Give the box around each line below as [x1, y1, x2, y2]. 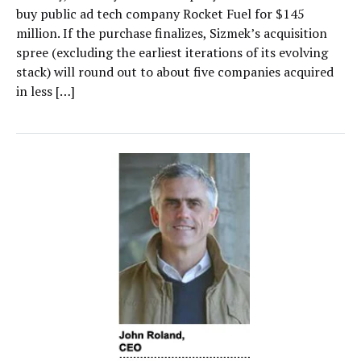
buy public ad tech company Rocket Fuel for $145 [16, 5, 305, 23]
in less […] [16, 82, 75, 100]
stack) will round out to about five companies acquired [16, 63, 334, 81]
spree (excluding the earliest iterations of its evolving [16, 44, 328, 61]
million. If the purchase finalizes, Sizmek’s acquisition [16, 24, 327, 42]
